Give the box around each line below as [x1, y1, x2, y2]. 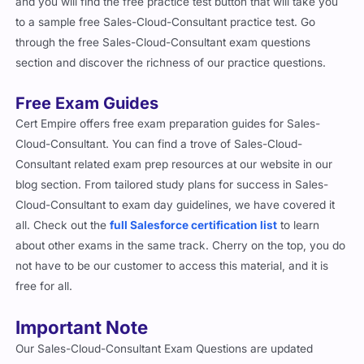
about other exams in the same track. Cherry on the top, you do [15, 238, 346, 252]
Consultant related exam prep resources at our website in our [15, 157, 333, 171]
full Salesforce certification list [110, 218, 278, 232]
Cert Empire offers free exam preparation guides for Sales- [15, 116, 321, 130]
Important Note [15, 315, 149, 338]
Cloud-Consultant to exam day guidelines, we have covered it [15, 197, 336, 211]
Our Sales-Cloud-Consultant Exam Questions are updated [15, 341, 314, 355]
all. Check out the [15, 218, 110, 232]
